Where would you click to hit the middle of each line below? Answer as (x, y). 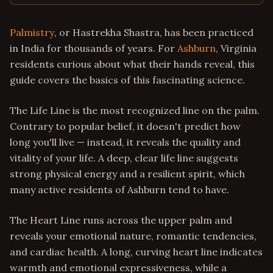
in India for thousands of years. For (94, 48)
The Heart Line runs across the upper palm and (121, 220)
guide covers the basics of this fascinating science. (127, 80)
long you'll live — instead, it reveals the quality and (125, 142)
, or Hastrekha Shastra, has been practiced (154, 32)
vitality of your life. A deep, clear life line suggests (124, 158)
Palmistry (32, 32)
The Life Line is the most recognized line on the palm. (135, 110)
